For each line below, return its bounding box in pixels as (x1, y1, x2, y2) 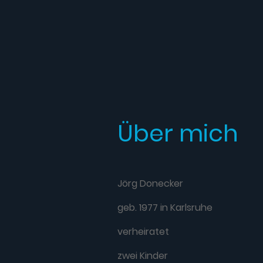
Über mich (117, 116, 238, 150)
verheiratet (117, 224, 171, 238)
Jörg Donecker (117, 176, 186, 190)
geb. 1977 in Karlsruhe (117, 200, 213, 214)
